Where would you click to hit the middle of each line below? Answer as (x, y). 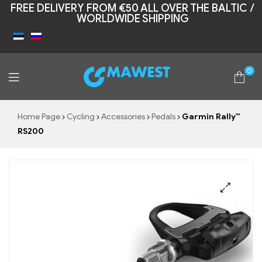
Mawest (111, 102)
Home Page (39, 117)
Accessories (123, 117)
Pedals (163, 117)
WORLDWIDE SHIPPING (132, 19)
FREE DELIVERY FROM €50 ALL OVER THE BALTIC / (132, 8)
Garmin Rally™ (210, 117)
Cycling (81, 117)
